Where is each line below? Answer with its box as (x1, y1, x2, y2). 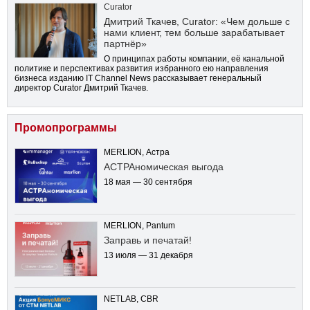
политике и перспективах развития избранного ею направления (15, 63, 268, 73)
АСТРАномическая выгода (104, 161, 224, 172)
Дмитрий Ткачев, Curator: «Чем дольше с (104, 15, 290, 27)
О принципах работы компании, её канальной (104, 53, 284, 64)
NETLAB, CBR (104, 294, 158, 303)
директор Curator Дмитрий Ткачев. (15, 82, 148, 93)
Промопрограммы (15, 121, 117, 134)
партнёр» (104, 37, 147, 49)
